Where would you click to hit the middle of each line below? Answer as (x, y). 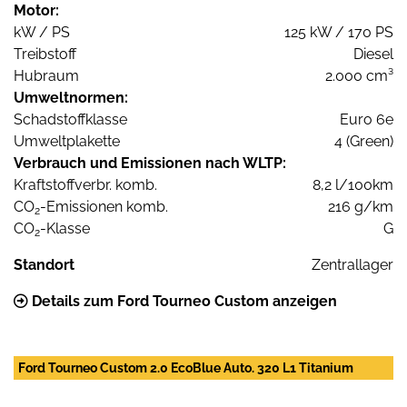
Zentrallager (352, 264)
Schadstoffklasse (70, 119)
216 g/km (361, 206)
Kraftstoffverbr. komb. (85, 184)
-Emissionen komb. (104, 206)
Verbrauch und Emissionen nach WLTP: (150, 163)
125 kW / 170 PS (339, 32)
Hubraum (46, 75)
